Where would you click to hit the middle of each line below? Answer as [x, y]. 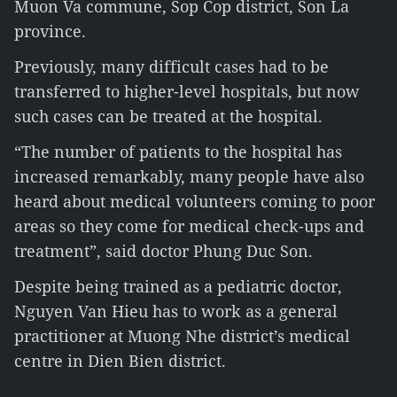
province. [50, 31]
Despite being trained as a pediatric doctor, [178, 286]
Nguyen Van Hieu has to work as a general [176, 311]
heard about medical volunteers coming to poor [195, 201]
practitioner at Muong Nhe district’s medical [182, 336]
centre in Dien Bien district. [120, 361]
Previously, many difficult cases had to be [171, 66]
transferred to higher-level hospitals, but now [187, 91]
